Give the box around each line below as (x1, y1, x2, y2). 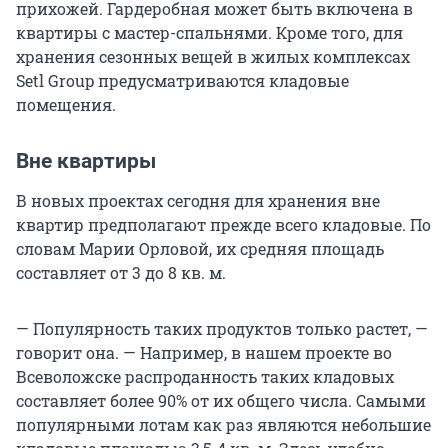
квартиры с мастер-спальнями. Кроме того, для (16, 22, 403, 44)
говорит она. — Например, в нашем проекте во (16, 342, 392, 364)
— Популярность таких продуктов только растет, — (16, 318, 428, 340)
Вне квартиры (16, 149, 156, 174)
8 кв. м (168, 262, 222, 284)
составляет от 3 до (16, 262, 168, 284)
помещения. (16, 94, 116, 116)
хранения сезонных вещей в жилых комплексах (16, 46, 410, 68)
